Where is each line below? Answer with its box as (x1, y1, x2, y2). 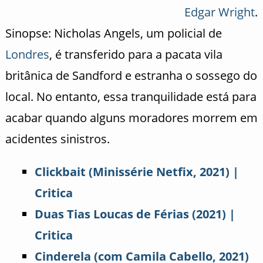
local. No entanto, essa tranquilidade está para (5, 88, 257, 104)
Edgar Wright (184, 4, 255, 20)
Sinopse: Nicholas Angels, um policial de (5, 25, 222, 41)
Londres (5, 46, 49, 62)
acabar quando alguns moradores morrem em (5, 109, 258, 126)
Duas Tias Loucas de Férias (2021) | (34, 205, 235, 222)
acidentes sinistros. (5, 130, 110, 147)
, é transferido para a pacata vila (49, 46, 222, 62)
